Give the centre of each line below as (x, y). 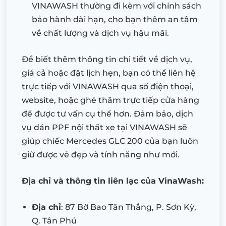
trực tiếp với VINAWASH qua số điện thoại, (108, 87)
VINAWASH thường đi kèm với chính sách (117, 6)
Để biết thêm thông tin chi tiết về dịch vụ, (107, 60)
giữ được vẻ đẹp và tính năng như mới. (101, 155)
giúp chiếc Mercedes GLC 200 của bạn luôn (110, 141)
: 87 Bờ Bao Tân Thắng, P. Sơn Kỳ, (129, 207)
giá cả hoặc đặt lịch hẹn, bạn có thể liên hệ (109, 73)
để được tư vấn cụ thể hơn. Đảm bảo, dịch (107, 114)
